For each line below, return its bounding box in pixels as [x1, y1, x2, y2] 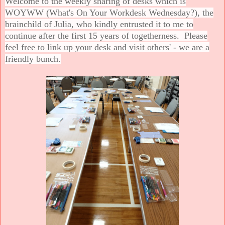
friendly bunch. [5, 53, 61, 64]
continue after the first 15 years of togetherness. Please [5, 30, 207, 41]
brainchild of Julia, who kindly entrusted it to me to [5, 19, 193, 29]
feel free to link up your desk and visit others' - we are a [5, 42, 209, 52]
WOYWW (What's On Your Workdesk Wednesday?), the [5, 7, 213, 18]
